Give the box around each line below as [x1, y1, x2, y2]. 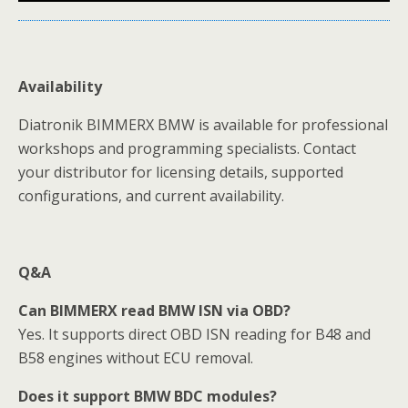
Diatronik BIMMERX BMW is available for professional [18, 115, 388, 136]
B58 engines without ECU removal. [18, 348, 253, 369]
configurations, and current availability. [18, 186, 284, 207]
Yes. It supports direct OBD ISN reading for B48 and [18, 324, 371, 345]
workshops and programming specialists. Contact [18, 138, 356, 159]
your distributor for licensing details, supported [18, 162, 343, 183]
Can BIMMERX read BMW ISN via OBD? [18, 301, 291, 321]
